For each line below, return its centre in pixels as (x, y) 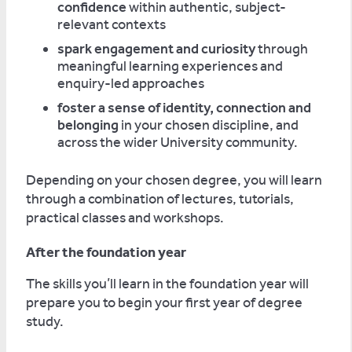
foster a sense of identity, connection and (184, 108)
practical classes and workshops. (125, 218)
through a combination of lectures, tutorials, (160, 199)
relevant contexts (112, 24)
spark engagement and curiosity (156, 49)
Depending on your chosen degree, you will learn (174, 180)
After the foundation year (106, 252)
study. (45, 321)
